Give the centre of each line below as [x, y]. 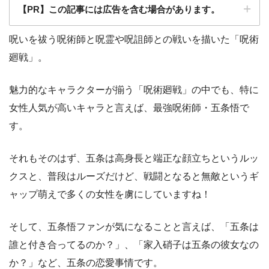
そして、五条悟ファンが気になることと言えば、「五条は [134, 226]
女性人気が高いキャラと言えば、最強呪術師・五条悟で [129, 107]
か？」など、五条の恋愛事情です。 [86, 262]
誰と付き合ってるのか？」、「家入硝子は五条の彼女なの [134, 244]
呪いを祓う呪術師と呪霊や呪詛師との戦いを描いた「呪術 [134, 39]
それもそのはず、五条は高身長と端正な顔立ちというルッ [134, 158]
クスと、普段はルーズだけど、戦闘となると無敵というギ [134, 176]
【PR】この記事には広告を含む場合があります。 [119, 9]
